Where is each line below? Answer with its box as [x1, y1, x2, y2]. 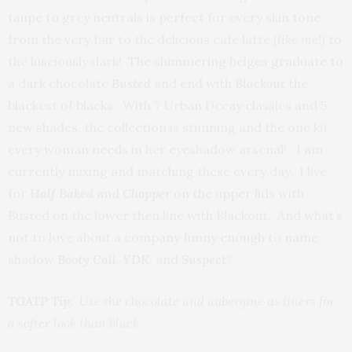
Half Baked [30, 185, 93, 201]
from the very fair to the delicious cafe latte [8, 31, 273, 47]
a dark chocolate [8, 75, 112, 91]
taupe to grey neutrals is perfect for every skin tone [8, 9, 321, 25]
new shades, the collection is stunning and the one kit [8, 119, 328, 135]
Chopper [123, 185, 170, 201]
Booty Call [57, 251, 116, 267]
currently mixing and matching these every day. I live [8, 163, 327, 179]
